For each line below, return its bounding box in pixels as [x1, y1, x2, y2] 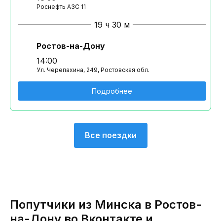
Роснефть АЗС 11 [37, 2, 86, 10]
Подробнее [92, 86, 132, 95]
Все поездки [84, 130, 137, 140]
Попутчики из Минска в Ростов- [10, 197, 202, 212]
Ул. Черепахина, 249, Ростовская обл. [37, 66, 149, 74]
